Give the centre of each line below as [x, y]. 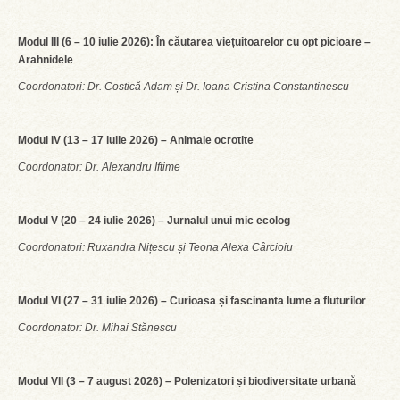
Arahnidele [46, 60]
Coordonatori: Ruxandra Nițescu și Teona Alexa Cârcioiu [155, 247]
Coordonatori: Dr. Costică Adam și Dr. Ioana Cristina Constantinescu [183, 87]
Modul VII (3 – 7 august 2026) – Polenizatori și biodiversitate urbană [187, 381]
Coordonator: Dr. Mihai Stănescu [97, 328]
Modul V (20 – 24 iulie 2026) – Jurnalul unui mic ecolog [154, 221]
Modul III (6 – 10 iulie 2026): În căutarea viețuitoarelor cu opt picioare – [194, 42]
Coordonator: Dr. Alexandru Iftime [99, 167]
